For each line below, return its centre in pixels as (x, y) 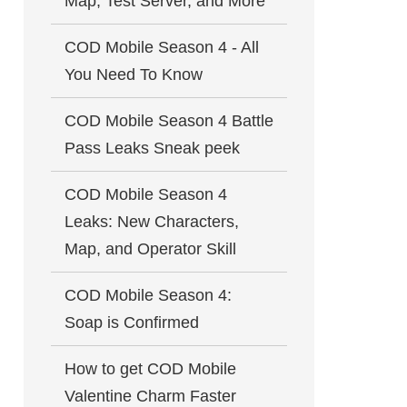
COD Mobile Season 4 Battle (169, 121)
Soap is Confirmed (132, 323)
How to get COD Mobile (150, 369)
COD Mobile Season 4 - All (162, 47)
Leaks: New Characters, (152, 222)
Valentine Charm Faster (150, 396)
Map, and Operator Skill (150, 249)
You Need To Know (134, 74)
